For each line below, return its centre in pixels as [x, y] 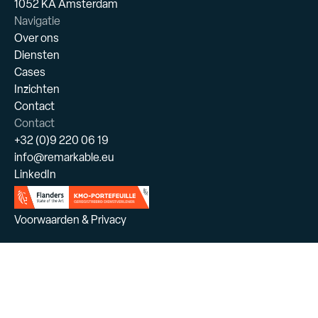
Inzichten [37, 89]
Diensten [37, 55]
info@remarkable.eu [64, 158]
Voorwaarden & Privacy [70, 220]
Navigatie [37, 21]
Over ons [37, 38]
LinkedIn [35, 175]
